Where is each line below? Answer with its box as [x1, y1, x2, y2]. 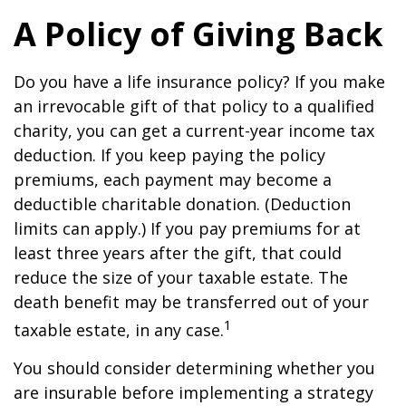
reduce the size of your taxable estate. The [14, 266, 348, 288]
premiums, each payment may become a [14, 169, 332, 190]
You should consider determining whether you [14, 357, 375, 379]
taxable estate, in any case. [14, 319, 224, 341]
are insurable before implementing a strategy [14, 382, 373, 403]
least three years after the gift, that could [14, 242, 342, 264]
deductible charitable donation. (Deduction [14, 193, 351, 215]
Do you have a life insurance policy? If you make [14, 71, 385, 92]
